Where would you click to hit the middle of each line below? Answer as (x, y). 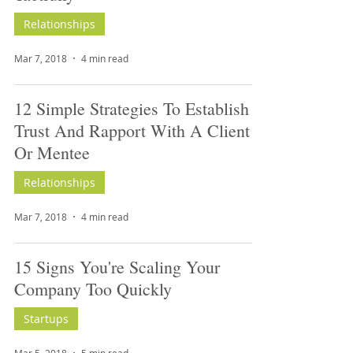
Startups (46, 319)
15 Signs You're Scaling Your (117, 267)
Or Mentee (52, 152)
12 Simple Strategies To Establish (132, 108)
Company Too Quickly (93, 289)
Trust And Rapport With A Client (132, 130)
